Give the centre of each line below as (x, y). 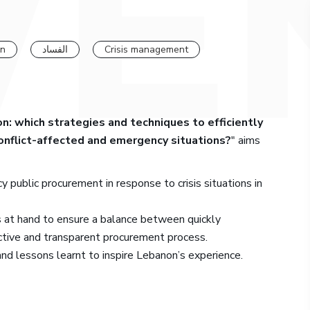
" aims (246, 140)
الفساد (55, 49)
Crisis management (146, 49)
